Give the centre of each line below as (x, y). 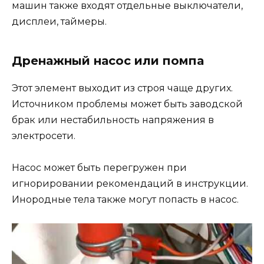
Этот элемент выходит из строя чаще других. (122, 88)
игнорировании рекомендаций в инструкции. (130, 184)
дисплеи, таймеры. (59, 22)
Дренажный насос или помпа (108, 61)
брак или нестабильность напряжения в (113, 120)
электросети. (44, 136)
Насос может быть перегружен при (99, 168)
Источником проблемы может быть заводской (127, 104)
